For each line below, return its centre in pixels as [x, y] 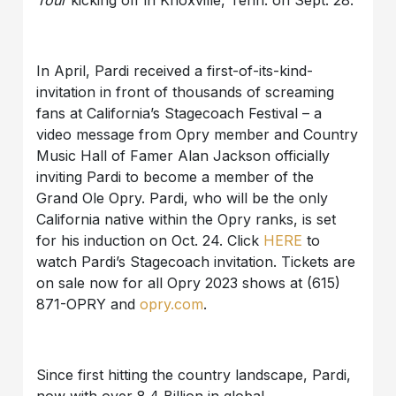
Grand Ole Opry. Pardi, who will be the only [183, 198]
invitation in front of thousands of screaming [186, 92]
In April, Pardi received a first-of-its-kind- [175, 71]
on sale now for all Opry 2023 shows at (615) [189, 283]
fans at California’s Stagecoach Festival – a [179, 114]
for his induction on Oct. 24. [132, 241]
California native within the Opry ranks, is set [187, 220]
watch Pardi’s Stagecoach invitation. [159, 262]
